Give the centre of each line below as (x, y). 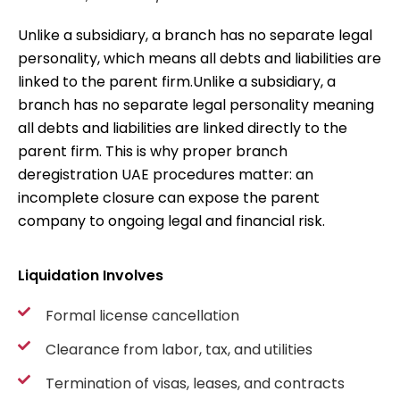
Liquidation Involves (91, 275)
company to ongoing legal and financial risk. (171, 221)
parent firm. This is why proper (127, 152)
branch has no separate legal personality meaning (196, 105)
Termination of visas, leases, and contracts (195, 383)
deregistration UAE (83, 175)
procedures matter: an (231, 175)
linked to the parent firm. (105, 82)
